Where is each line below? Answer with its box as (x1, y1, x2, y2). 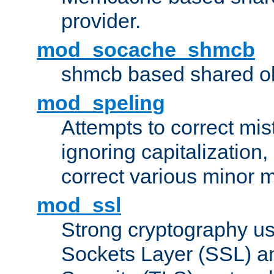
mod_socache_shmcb (37, 38, 255, 62)
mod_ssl (37, 193, 121, 217)
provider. (61, 9, 141, 33)
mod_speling (37, 91, 165, 115)
